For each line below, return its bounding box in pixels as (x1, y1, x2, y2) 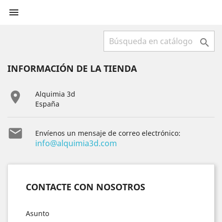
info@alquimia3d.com (35, 138, 117, 149)
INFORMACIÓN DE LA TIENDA (7, 62, 137, 74)
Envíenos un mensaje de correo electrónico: (35, 128, 180, 138)
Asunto (26, 209, 49, 218)
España (35, 99, 59, 109)
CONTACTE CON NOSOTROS (26, 181, 145, 193)
